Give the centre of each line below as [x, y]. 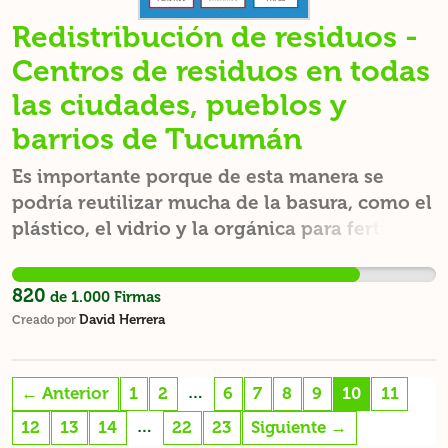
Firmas [135, 297]
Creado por [45, 320]
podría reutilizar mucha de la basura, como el [222, 202]
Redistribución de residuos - [215, 37]
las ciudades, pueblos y [179, 105]
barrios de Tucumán [157, 139]
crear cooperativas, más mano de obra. [190, 280]
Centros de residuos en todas [221, 71]
